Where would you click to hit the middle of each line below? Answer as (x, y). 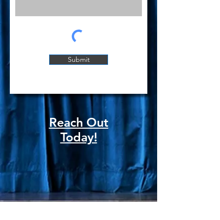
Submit (79, 59)
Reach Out (79, 122)
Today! (79, 137)
